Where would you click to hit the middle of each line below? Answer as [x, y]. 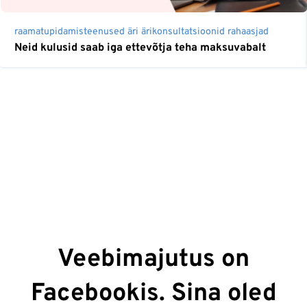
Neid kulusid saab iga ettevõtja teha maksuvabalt [140, 48]
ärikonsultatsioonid [183, 32]
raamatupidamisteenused [70, 32]
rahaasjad [248, 32]
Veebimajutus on [153, 259]
